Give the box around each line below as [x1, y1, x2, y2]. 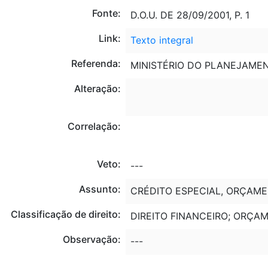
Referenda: [71, 57, 121, 69]
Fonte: [92, 7, 121, 19]
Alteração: [74, 82, 121, 95]
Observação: [62, 233, 121, 245]
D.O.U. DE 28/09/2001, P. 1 [130, 8, 249, 21]
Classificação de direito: [10, 208, 121, 220]
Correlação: [67, 120, 121, 132]
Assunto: [78, 182, 121, 195]
